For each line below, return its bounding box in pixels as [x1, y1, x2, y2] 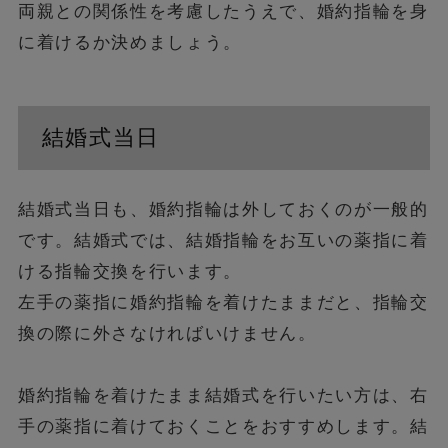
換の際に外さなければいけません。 [17, 320, 317, 345]
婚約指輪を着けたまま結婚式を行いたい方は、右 [17, 382, 429, 407]
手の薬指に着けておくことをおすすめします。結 [17, 413, 429, 438]
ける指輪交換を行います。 [17, 258, 242, 283]
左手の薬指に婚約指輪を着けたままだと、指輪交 [17, 289, 429, 314]
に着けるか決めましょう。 [17, 30, 242, 55]
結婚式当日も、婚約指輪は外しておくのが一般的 [17, 196, 429, 221]
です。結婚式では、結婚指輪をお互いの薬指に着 [17, 227, 429, 252]
